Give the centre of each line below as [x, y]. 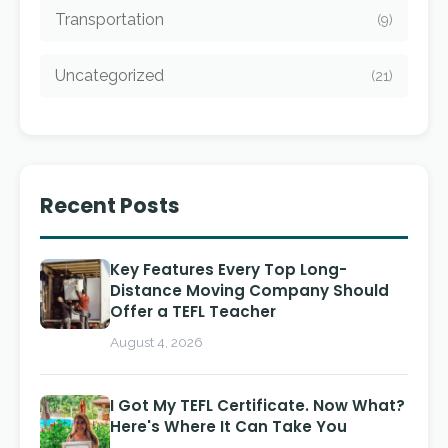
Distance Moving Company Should [249, 290]
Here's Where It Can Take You [228, 426]
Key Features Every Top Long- [228, 269]
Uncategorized [109, 75]
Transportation [109, 19]
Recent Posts [110, 205]
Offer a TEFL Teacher [193, 311]
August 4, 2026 [156, 342]
